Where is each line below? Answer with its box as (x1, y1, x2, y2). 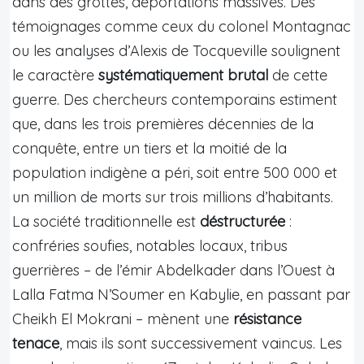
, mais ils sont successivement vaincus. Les (59, 333, 342, 353)
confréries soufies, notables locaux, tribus (12, 236, 288, 255)
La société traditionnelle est (12, 211, 200, 231)
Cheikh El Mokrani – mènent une (12, 309, 233, 328)
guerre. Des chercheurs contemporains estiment (12, 89, 337, 109)
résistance (233, 309, 301, 328)
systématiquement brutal (98, 65, 268, 84)
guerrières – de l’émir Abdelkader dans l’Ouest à (12, 260, 335, 279)
